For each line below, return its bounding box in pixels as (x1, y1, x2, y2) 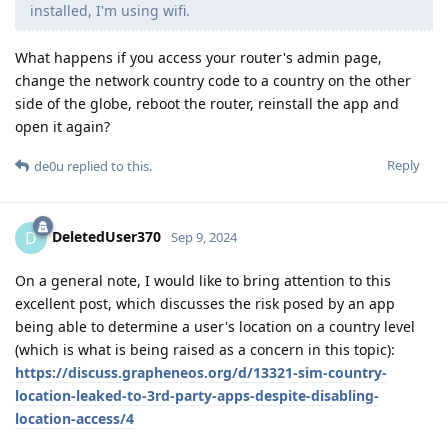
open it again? (15, 117, 110, 137)
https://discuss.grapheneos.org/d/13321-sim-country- (15, 363, 387, 383)
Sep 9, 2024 (171, 227, 237, 246)
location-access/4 (15, 409, 134, 429)
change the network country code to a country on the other (15, 71, 411, 91)
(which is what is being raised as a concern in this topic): (15, 340, 395, 360)
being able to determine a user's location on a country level (15, 317, 415, 337)
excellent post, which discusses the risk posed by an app (15, 294, 395, 314)
